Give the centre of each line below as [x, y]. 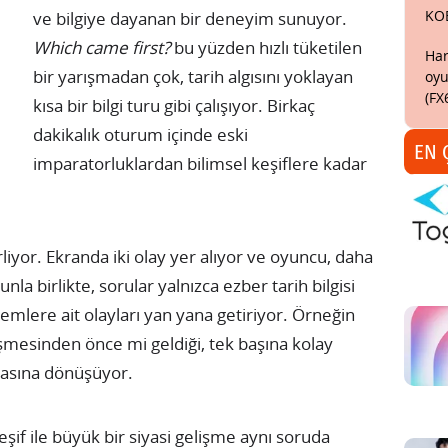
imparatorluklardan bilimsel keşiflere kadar [200, 163]
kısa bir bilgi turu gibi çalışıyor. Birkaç [174, 105]
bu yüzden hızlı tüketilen [266, 47]
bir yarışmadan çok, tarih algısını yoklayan [193, 76]
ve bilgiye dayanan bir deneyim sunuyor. [190, 18]
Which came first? [101, 47]
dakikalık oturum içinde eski [140, 134]
